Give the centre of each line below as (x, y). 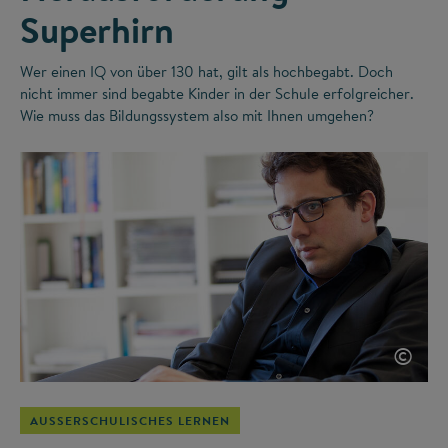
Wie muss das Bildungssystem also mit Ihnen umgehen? (197, 116)
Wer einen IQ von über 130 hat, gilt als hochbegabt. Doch (206, 72)
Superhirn (97, 30)
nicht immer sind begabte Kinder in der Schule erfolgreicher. (217, 94)
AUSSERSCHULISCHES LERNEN (125, 421)
